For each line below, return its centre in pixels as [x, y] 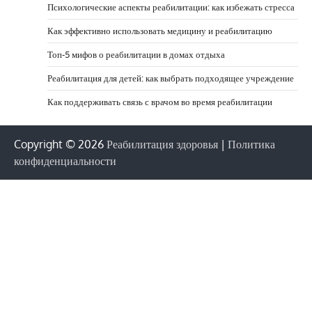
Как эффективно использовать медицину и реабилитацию [160, 30]
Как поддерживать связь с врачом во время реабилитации [160, 101]
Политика [251, 144]
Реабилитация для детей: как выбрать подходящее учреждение [171, 78]
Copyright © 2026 [60, 144]
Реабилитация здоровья [162, 144]
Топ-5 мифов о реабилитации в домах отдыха [136, 54]
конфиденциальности [65, 161]
